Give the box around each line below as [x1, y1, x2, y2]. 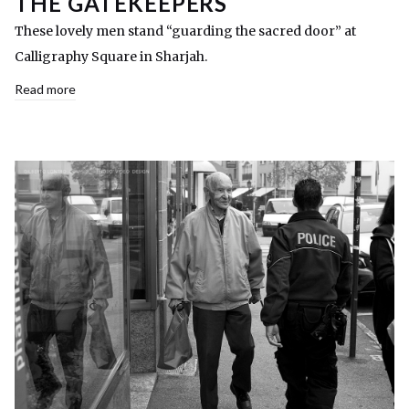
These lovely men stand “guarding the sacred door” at [15, 23, 356, 40]
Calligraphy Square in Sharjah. [15, 48, 207, 66]
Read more [15, 81, 76, 98]
